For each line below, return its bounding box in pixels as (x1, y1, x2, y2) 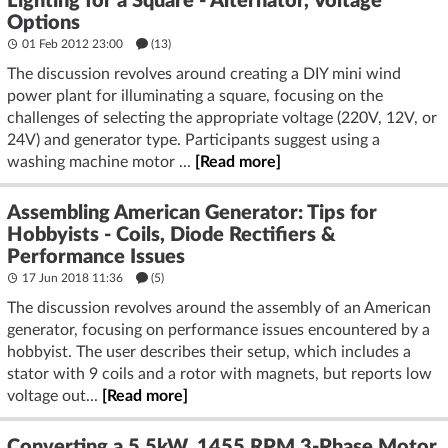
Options (7, 12, 80, 33)
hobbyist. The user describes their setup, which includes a (7, 343, 411, 360)
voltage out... (7, 387, 102, 404)
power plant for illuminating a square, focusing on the (7, 87, 383, 104)
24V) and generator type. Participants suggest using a (7, 131, 380, 148)
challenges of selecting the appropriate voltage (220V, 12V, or (7, 109, 437, 126)
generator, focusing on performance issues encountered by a (7, 321, 430, 338)
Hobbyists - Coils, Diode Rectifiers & (7, 224, 336, 245)
